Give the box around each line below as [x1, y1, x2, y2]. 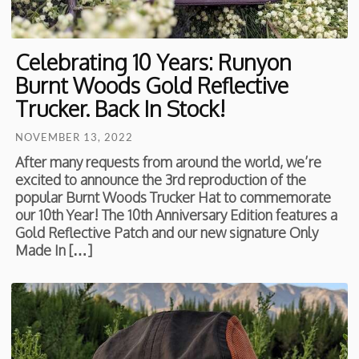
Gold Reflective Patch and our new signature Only [15, 223, 319, 241]
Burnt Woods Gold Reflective [15, 71, 289, 99]
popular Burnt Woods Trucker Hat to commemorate [15, 188, 332, 206]
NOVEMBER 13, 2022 [15, 130, 134, 143]
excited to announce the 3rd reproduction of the [15, 170, 307, 188]
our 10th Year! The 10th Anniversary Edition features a [15, 205, 338, 224]
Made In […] [15, 240, 93, 259]
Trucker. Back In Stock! [15, 94, 227, 122]
